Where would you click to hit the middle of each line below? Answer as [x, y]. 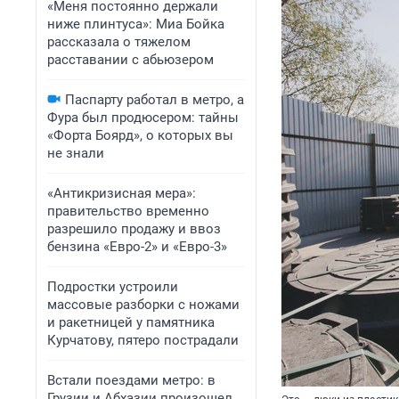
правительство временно [128, 211]
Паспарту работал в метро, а [155, 100]
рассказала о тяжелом [119, 42]
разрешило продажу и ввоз [134, 229]
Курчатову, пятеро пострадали [143, 340]
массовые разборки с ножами [143, 305]
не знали [76, 153]
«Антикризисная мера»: [122, 193]
